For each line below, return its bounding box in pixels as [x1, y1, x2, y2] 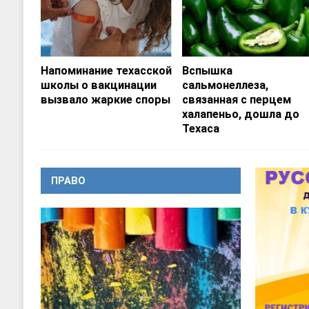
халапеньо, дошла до [182, 108, 300, 121]
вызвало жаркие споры [40, 93, 170, 107]
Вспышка [182, 64, 233, 78]
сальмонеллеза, [182, 79, 269, 92]
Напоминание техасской [40, 64, 172, 78]
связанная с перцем [182, 93, 292, 107]
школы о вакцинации [40, 79, 157, 92]
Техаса [182, 122, 220, 136]
